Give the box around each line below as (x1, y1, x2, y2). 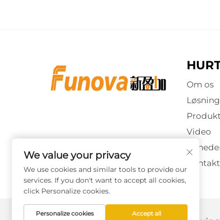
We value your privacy (24, 149, 131, 161)
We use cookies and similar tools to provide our (24, 165, 187, 174)
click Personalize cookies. (24, 187, 110, 195)
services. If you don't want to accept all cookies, (24, 176, 186, 185)
